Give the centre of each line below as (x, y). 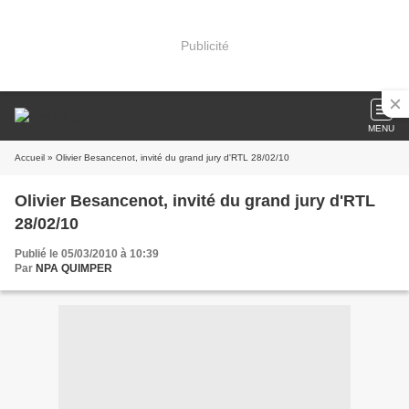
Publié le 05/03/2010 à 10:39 (87, 254)
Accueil (30, 157)
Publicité (204, 45)
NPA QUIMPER (74, 268)
